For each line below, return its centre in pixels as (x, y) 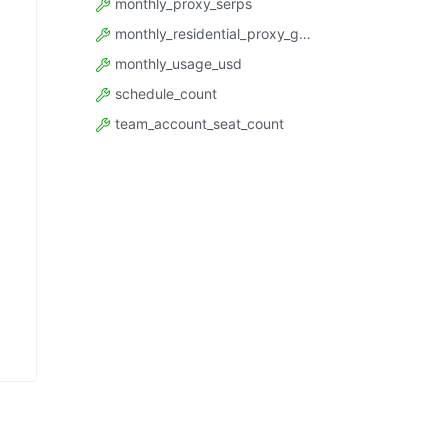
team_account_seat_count (197, 123)
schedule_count (164, 93)
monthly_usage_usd (176, 63)
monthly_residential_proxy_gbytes (205, 33)
